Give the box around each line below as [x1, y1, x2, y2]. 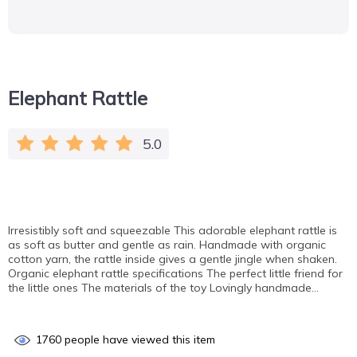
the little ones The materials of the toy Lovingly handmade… [8, 280, 319, 295]
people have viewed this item [61, 331, 215, 347]
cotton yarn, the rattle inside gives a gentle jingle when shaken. [8, 252, 337, 266]
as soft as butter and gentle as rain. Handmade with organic [8, 237, 326, 252]
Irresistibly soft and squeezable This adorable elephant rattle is [8, 223, 337, 237]
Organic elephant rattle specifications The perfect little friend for [8, 266, 343, 280]
